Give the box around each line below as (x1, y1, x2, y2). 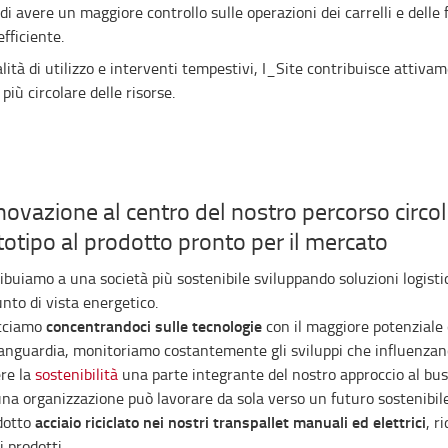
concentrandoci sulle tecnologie (45, 314, 266, 338)
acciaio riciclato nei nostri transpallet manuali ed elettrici (34, 410, 426, 434)
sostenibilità (34, 363, 122, 386)
